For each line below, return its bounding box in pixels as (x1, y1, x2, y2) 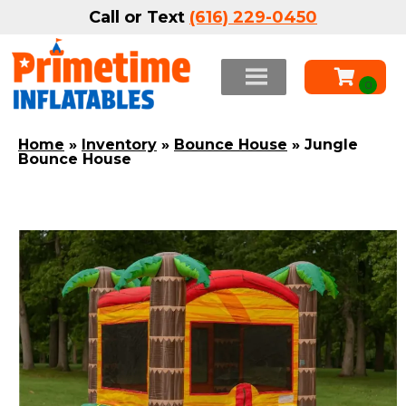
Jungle (304, 135, 358, 153)
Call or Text (89, 7, 189, 27)
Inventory (82, 135, 157, 153)
